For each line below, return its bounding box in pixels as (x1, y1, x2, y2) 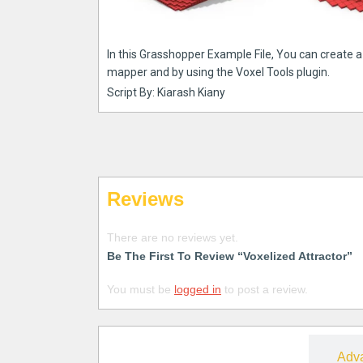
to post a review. (221, 282, 308, 296)
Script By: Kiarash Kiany (107, 85, 225, 99)
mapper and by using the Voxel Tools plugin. (107, 65, 330, 79)
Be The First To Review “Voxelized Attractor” (107, 249, 352, 263)
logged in (174, 282, 221, 296)
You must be (107, 282, 174, 296)
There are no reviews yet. (107, 230, 238, 244)
